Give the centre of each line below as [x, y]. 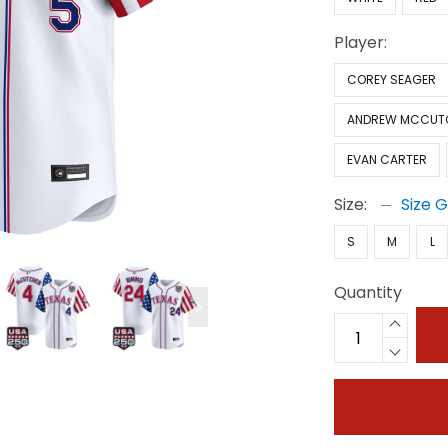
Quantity [368, 292]
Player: [361, 42]
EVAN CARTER [387, 159]
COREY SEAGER [392, 79]
